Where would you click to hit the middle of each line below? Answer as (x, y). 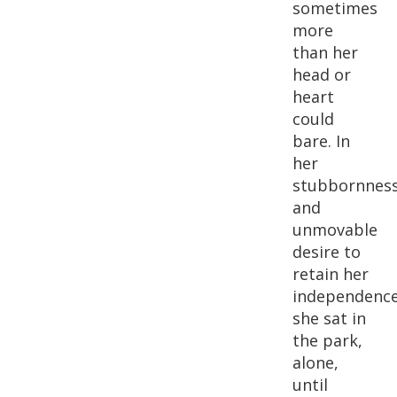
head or (322, 74)
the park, (327, 340)
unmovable (335, 230)
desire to (327, 252)
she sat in (329, 318)
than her (325, 52)
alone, (315, 362)
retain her (331, 274)
